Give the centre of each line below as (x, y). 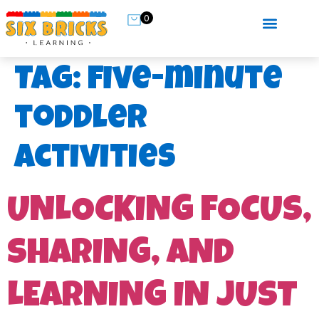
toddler (81, 121)
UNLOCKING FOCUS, (159, 213)
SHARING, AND (121, 256)
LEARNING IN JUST (152, 299)
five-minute (185, 82)
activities (95, 161)
